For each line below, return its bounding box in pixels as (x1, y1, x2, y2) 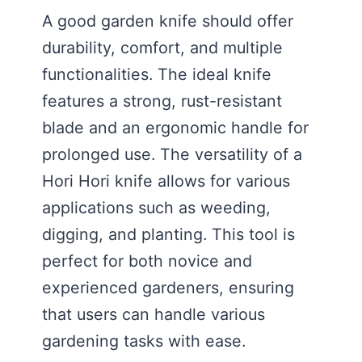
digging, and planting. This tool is (42, 224, 295, 244)
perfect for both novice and (42, 250, 252, 271)
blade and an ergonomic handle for (42, 117, 309, 137)
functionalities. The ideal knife (42, 64, 271, 84)
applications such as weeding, (42, 197, 271, 217)
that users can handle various (42, 304, 265, 324)
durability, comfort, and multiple (42, 37, 283, 57)
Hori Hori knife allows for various (42, 170, 290, 191)
